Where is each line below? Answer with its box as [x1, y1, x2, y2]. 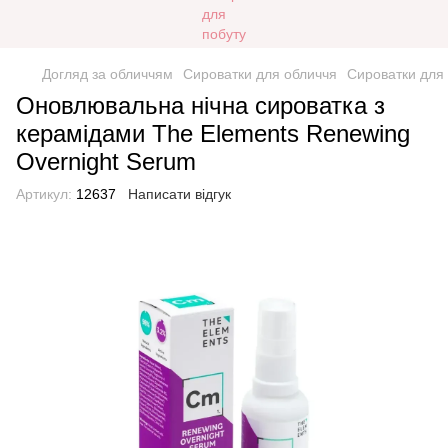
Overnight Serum [16, 148, 196, 175]
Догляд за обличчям [42, 66, 173, 82]
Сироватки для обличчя [183, 66, 337, 82]
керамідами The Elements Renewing [16, 120, 410, 147]
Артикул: [16, 186, 72, 202]
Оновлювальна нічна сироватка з [16, 92, 385, 119]
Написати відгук [128, 186, 231, 202]
